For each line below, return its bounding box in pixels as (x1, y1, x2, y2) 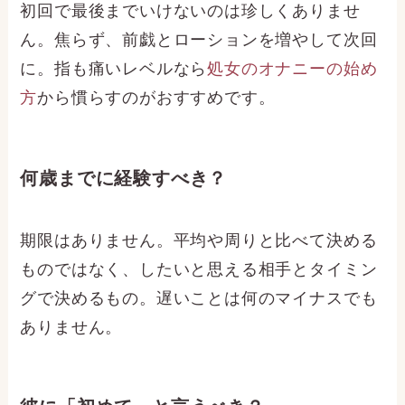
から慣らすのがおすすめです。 (37, 89, 276, 108)
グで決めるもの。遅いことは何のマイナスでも (20, 289, 378, 308)
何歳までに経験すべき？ (20, 167, 228, 188)
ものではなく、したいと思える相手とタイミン (20, 260, 378, 279)
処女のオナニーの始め (207, 60, 378, 79)
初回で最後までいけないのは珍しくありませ (20, 2, 361, 21)
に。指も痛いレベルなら (20, 60, 208, 79)
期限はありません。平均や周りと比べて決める (20, 231, 378, 250)
